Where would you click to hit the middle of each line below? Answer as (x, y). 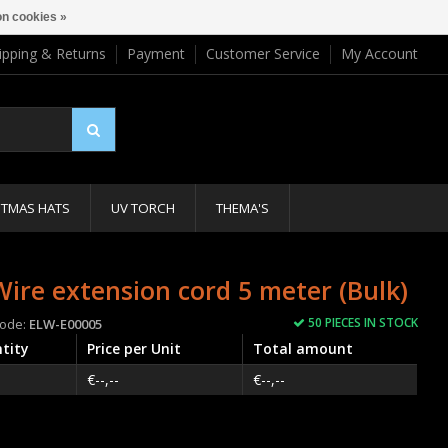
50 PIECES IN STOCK (363, 322)
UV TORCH (143, 208)
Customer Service (263, 53)
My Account (379, 53)
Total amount (303, 348)
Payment (156, 53)
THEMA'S (242, 208)
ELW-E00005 (66, 324)
